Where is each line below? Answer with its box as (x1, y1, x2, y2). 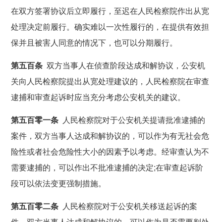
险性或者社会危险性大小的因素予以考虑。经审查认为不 (11, 147, 210, 156)
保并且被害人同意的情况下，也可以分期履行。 (11, 38, 178, 47)
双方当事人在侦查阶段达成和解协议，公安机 (43, 61, 206, 70)
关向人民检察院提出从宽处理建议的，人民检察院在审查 (11, 77, 210, 86)
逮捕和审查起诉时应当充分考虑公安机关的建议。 (11, 93, 186, 102)
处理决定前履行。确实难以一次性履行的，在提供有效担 (11, 22, 210, 31)
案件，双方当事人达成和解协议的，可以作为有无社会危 (11, 131, 210, 140)
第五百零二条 (11, 202, 59, 211)
